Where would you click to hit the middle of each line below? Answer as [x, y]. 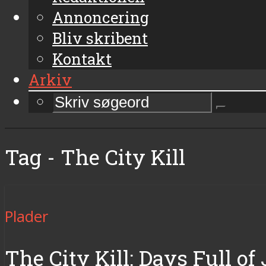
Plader [26, 216]
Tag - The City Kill [95, 157]
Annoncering [101, 17]
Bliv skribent [100, 38]
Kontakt [82, 58]
